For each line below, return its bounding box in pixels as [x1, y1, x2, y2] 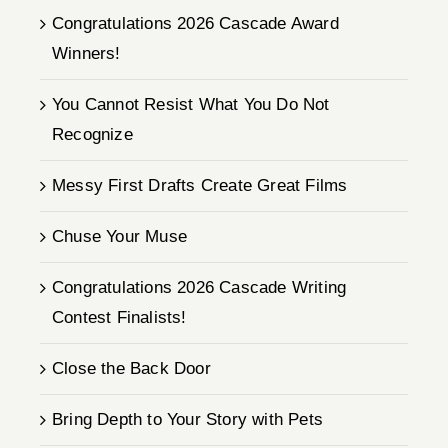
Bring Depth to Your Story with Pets [52, 410, 323, 430]
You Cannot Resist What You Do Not [52, 95, 330, 115]
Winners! [52, 44, 121, 64]
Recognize [52, 125, 133, 145]
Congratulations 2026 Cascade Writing [52, 278, 347, 298]
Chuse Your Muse [52, 227, 187, 247]
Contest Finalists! [52, 308, 187, 328]
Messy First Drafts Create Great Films [52, 176, 348, 196]
